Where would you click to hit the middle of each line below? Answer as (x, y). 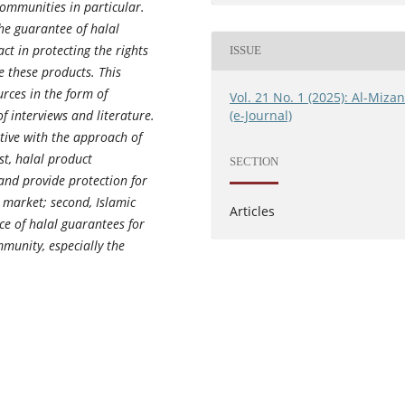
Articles (253, 211)
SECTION (254, 162)
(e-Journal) (261, 115)
